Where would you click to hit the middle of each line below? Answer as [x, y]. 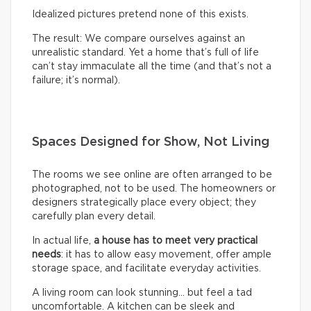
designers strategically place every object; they [144, 202]
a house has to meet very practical [176, 241]
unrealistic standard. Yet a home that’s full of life [145, 52]
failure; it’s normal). [76, 80]
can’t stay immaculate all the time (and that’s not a [152, 66]
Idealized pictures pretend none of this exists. [140, 14]
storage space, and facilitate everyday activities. [146, 268]
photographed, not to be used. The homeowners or [154, 188]
